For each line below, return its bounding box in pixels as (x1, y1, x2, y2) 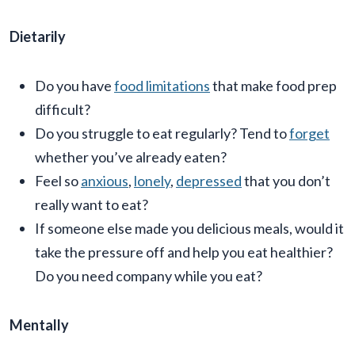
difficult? (35, 101, 90, 119)
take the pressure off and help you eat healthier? (35, 243, 333, 261)
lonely (134, 172, 170, 190)
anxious (81, 172, 128, 190)
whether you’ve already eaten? (35, 148, 227, 166)
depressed (176, 172, 242, 190)
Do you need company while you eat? (35, 267, 262, 285)
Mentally (10, 316, 69, 334)
